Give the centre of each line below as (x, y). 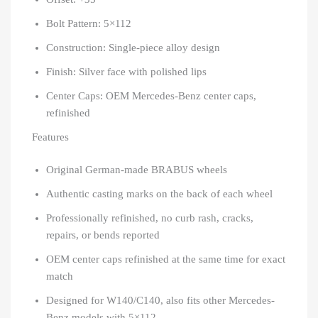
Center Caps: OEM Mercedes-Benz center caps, (151, 96)
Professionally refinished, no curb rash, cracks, (150, 218)
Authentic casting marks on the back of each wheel (159, 193)
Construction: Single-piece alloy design (133, 48)
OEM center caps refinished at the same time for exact (166, 259)
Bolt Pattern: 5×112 (89, 24)
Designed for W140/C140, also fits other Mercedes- (160, 300)
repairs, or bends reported (103, 235)
